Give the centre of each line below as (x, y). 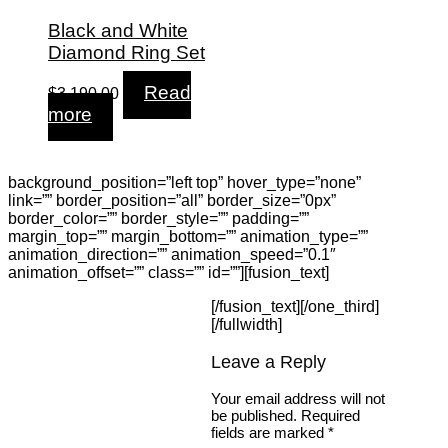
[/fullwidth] (247, 325)
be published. (254, 416)
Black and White (118, 30)
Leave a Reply (269, 361)
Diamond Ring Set (126, 52)
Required (331, 416)
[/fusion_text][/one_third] (295, 307)
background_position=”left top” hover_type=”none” (184, 183)
